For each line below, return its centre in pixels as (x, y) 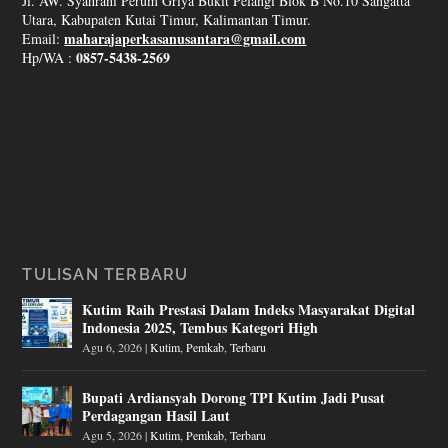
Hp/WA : (49, 57)
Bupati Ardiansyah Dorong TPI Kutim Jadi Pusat (234, 397)
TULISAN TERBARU (105, 274)
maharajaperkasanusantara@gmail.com (185, 38)
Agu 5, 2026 (112, 434)
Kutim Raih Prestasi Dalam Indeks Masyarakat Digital (249, 309)
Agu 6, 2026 (112, 346)
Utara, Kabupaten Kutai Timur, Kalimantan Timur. (167, 19)
